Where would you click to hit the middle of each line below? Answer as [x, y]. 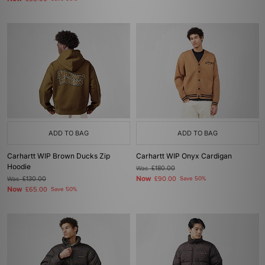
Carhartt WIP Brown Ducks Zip [59, 156]
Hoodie [19, 167]
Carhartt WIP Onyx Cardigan [184, 156]
